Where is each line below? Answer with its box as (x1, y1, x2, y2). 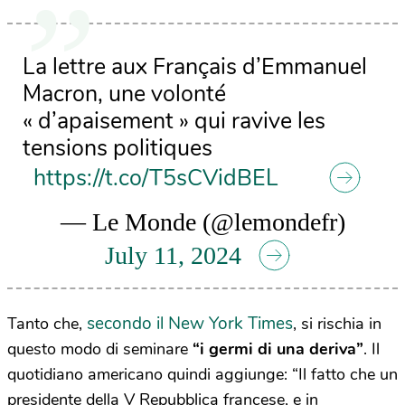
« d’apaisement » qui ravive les (23, 105, 326, 137)
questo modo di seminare (7, 338, 193, 361)
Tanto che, (7, 313, 87, 335)
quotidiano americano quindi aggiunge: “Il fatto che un (7, 363, 398, 386)
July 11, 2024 (104, 240, 241, 269)
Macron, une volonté (23, 78, 227, 109)
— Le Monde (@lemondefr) (60, 207, 345, 236)
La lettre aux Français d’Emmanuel (23, 51, 368, 82)
